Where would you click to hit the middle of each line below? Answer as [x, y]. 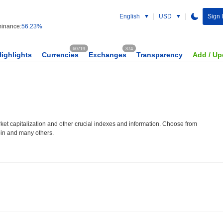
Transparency [160, 55]
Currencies [60, 55]
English [130, 16]
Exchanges [108, 55]
